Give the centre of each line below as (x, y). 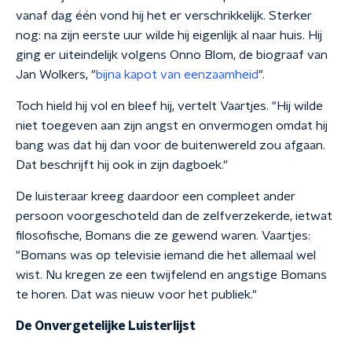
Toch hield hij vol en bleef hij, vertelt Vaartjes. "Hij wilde (169, 106)
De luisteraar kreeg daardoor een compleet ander (156, 196)
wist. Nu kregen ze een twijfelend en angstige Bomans (171, 275)
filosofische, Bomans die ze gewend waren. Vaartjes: (163, 236)
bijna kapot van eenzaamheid (177, 75)
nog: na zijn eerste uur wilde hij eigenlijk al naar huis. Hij (169, 35)
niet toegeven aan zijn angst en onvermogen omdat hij (172, 126)
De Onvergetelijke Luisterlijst (106, 326)
